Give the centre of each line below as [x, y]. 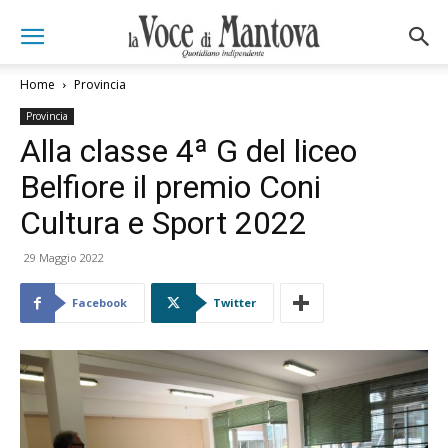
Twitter [234, 302]
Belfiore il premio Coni [170, 187]
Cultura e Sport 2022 [163, 223]
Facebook [99, 302]
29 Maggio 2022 [64, 257]
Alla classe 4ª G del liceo [188, 151]
